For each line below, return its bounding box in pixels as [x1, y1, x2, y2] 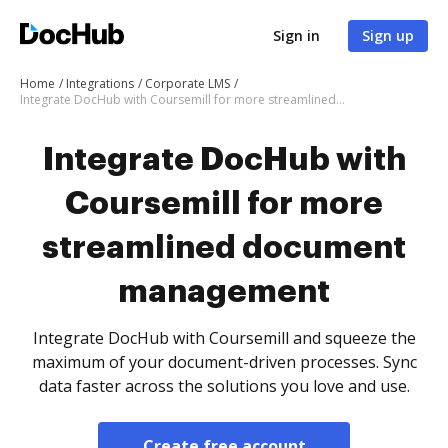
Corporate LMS [145, 75, 230, 92]
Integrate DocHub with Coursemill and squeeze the [32, 327, 416, 349]
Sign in [273, 26, 320, 45]
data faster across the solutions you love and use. [38, 375, 410, 397]
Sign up [362, 26, 414, 45]
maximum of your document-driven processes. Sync [31, 351, 417, 373]
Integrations [66, 75, 134, 92]
